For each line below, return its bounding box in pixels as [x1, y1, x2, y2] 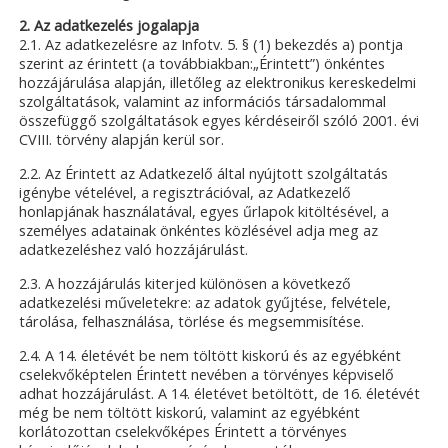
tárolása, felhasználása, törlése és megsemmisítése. [19, 312, 365, 332]
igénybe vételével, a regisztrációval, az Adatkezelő [19, 182, 352, 202]
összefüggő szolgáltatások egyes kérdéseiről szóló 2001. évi [19, 110, 420, 130]
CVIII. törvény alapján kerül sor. [19, 129, 225, 149]
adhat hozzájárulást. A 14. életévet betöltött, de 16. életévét [19, 384, 421, 404]
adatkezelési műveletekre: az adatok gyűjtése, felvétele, [19, 293, 392, 313]
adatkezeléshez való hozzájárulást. [19, 239, 249, 259]
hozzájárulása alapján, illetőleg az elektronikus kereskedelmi [19, 72, 417, 92]
